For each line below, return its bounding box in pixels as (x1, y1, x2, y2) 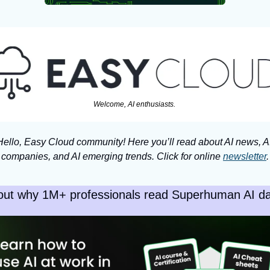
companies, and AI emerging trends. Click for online (1, 151, 223, 162)
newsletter (223, 151, 266, 162)
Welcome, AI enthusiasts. (93, 100, 177, 109)
